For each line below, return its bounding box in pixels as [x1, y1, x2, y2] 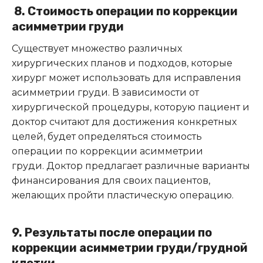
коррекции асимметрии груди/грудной [12, 240, 248, 255]
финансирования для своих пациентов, [12, 174, 210, 186]
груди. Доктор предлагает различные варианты [12, 160, 250, 171]
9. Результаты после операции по [12, 225, 212, 240]
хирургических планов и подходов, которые [12, 57, 232, 69]
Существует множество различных [12, 42, 182, 54]
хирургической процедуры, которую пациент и [12, 101, 249, 113]
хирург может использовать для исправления [12, 72, 241, 83]
